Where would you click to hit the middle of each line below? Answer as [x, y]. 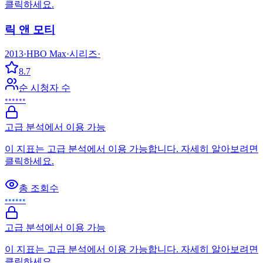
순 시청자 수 [45, 88]
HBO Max [46, 54]
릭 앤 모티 [30, 29]
